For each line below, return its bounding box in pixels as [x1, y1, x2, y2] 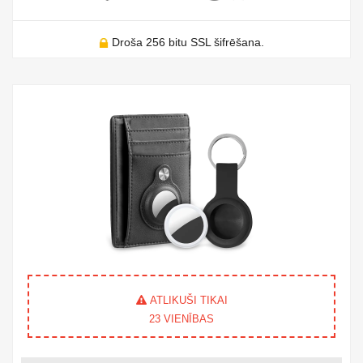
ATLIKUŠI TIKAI [146, 294, 228, 307]
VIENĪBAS [160, 313, 214, 326]
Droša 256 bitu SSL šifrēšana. [112, 36, 264, 49]
